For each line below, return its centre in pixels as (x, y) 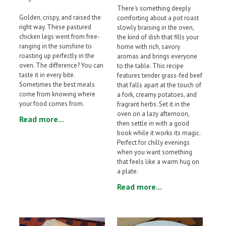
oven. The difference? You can (61, 66)
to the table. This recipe (150, 66)
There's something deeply (154, 9)
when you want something (155, 152)
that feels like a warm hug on (158, 162)
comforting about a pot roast (158, 18)
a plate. (128, 172)
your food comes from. (52, 104)
